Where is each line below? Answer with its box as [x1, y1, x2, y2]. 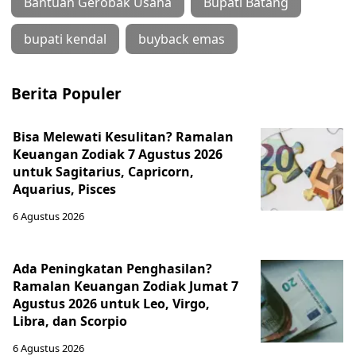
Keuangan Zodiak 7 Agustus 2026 [13, 145, 222, 164]
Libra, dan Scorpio [13, 312, 127, 331]
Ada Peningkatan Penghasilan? [13, 260, 212, 278]
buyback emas [138, 30, 225, 48]
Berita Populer [11, 83, 122, 105]
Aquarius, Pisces [13, 180, 116, 199]
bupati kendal [24, 30, 106, 48]
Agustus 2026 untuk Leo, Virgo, [13, 295, 210, 313]
